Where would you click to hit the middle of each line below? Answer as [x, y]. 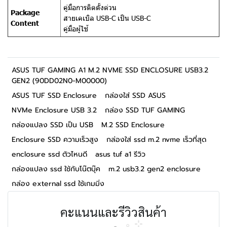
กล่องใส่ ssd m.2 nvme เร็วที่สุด [156, 140]
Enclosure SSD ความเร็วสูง [55, 140]
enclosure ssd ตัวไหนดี [49, 154]
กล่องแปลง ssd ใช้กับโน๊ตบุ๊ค [56, 169]
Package [25, 12]
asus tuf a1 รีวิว [120, 154]
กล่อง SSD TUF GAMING [145, 110]
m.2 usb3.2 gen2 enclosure [155, 169]
